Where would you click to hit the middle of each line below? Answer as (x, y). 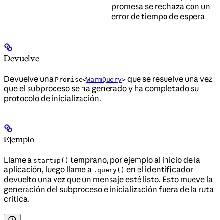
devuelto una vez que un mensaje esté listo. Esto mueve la (108, 179)
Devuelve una (29, 79)
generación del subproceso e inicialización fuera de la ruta (109, 189)
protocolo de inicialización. (53, 98)
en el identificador (159, 169)
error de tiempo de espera (158, 16)
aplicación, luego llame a (49, 169)
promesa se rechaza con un (161, 6)
